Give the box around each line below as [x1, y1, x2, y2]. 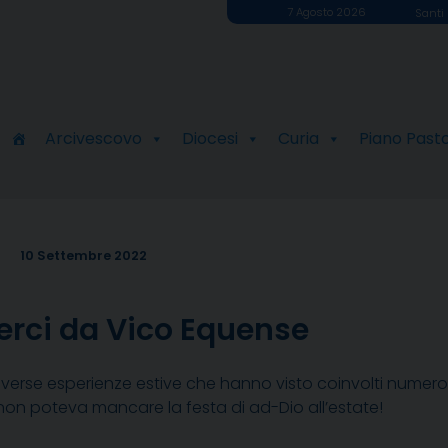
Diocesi [181, 127, 238, 151]
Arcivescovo [44, 127, 142, 151]
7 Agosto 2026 [286, 4, 366, 20]
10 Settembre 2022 [20, 247, 147, 265]
